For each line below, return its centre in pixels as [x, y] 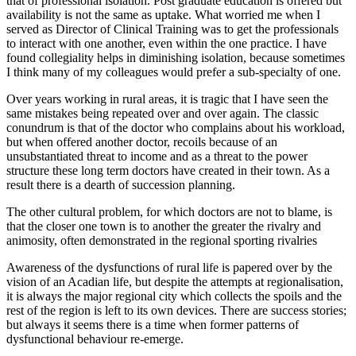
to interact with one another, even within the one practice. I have [166, 43]
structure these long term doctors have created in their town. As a [168, 170]
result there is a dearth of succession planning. [121, 184]
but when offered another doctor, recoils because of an [142, 141]
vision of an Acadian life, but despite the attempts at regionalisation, [175, 281]
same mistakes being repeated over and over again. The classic [163, 113]
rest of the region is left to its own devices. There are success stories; [176, 310]
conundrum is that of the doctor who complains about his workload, [176, 127]
